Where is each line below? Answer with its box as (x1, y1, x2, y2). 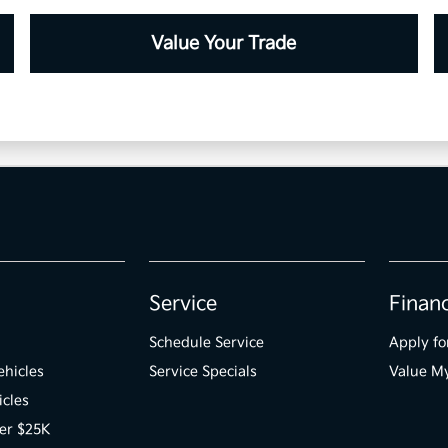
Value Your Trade (151, 33, 297, 55)
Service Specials (149, 363, 258, 381)
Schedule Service (149, 334, 265, 352)
